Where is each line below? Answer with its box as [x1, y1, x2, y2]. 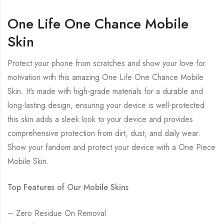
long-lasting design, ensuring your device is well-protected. [7, 99, 207, 111]
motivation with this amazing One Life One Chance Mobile [7, 71, 203, 83]
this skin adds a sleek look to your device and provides [7, 113, 193, 125]
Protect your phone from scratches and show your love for [7, 57, 205, 69]
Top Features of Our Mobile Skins [7, 181, 128, 193]
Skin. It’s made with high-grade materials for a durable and [7, 85, 203, 97]
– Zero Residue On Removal [7, 207, 106, 219]
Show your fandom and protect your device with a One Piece [7, 141, 215, 153]
